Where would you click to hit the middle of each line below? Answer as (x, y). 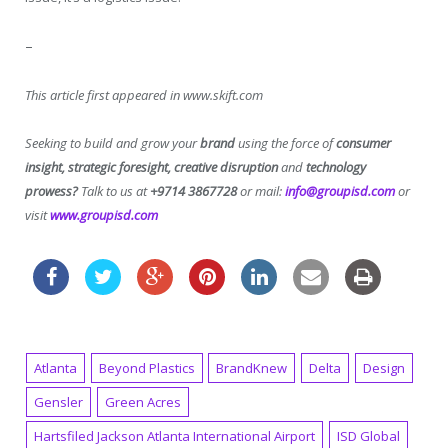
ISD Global (368, 436)
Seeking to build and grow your (112, 142)
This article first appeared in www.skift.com (144, 94)
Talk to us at (115, 190)
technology (336, 166)
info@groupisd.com (340, 190)
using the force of (285, 142)
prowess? (53, 190)
